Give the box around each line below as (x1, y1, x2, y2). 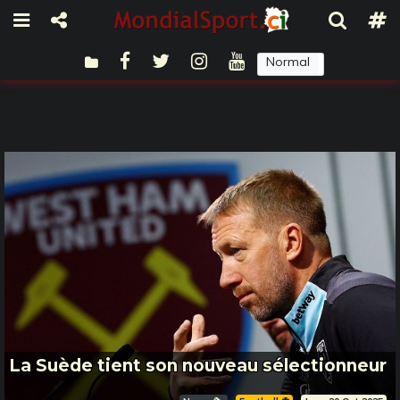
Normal (265, 53, 310, 70)
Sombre (335, 53, 382, 70)
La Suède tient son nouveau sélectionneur (9, 355, 387, 376)
